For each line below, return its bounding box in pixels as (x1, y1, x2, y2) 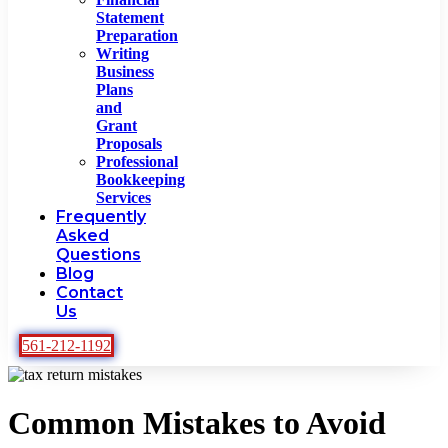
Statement (96, 8, 164, 26)
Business (96, 62, 154, 80)
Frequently (56, 206, 146, 226)
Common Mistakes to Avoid (8, 404, 386, 441)
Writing (96, 44, 149, 62)
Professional (96, 152, 178, 170)
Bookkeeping (96, 170, 185, 188)
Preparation (96, 26, 178, 44)
